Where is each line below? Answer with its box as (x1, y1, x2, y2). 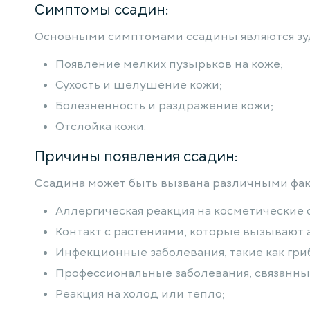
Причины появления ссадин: (35, 147, 238, 166)
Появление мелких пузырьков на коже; (55, 57, 283, 72)
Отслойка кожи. (55, 119, 146, 134)
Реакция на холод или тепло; (55, 286, 225, 302)
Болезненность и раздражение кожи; (55, 98, 273, 113)
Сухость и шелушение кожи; (55, 77, 222, 93)
